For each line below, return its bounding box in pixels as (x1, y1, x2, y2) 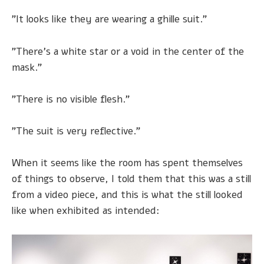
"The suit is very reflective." (12, 124, 140, 138)
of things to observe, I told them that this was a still (12, 172, 251, 186)
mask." (12, 60, 42, 74)
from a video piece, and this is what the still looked (12, 188, 243, 202)
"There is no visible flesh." (12, 92, 130, 106)
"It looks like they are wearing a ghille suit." (12, 12, 207, 27)
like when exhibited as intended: (12, 204, 160, 218)
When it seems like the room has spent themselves (12, 156, 243, 170)
